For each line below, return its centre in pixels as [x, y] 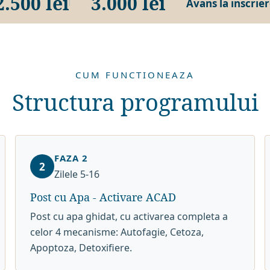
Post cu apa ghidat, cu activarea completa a [129, 216]
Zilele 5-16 [77, 174]
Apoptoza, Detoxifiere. [81, 248]
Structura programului [135, 102]
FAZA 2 [71, 158]
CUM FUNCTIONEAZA [135, 75]
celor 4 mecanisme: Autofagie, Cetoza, [117, 232]
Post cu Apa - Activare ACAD [103, 197]
